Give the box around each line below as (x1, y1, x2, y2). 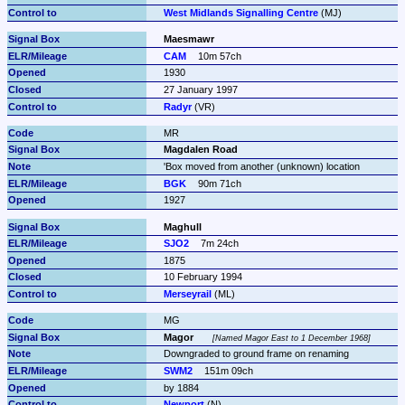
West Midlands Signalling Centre (163, 6, 318, 18)
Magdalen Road (163, 144, 238, 155)
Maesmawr (163, 33, 214, 45)
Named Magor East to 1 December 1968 (215, 333, 369, 343)
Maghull (163, 221, 202, 232)
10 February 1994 (163, 271, 242, 283)
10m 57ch (198, 50, 242, 61)
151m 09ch (204, 365, 254, 377)
